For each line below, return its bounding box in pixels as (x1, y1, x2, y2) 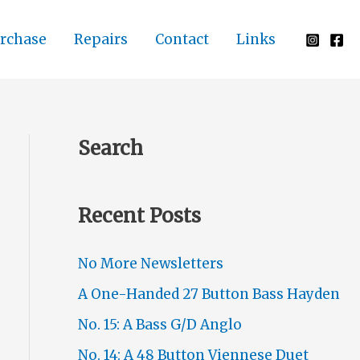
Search (77, 136, 143, 161)
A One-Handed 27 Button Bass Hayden (77, 284, 340, 303)
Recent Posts (77, 202, 201, 228)
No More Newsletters (77, 254, 223, 272)
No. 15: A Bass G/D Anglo (77, 316, 242, 334)
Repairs (74, 30, 128, 48)
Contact (155, 30, 209, 48)
